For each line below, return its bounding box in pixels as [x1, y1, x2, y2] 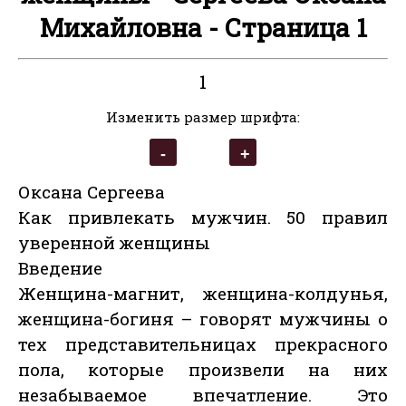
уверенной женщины [18, 231, 210, 255]
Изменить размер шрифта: [106, 108, 300, 126]
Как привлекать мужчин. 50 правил [18, 206, 388, 229]
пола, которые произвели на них [18, 358, 388, 382]
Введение [18, 256, 102, 280]
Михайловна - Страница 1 [39, 11, 367, 44]
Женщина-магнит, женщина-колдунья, [18, 282, 388, 305]
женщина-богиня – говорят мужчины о [18, 307, 388, 331]
